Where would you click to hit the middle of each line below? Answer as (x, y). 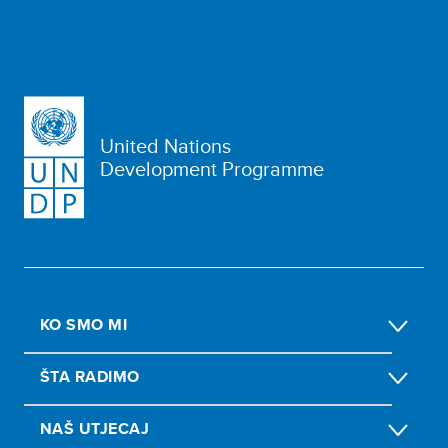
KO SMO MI (84, 324)
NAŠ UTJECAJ (95, 428)
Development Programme (212, 168)
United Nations (165, 145)
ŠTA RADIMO (90, 376)
